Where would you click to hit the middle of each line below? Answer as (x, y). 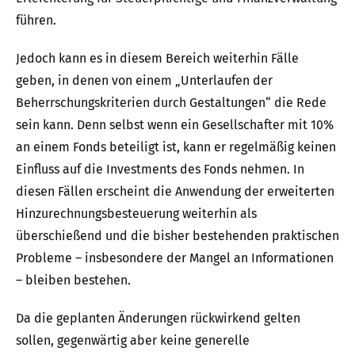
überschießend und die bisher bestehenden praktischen (177, 236)
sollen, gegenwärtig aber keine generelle (133, 341)
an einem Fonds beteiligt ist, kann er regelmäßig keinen (176, 147)
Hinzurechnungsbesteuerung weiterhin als (136, 214)
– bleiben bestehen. (73, 281)
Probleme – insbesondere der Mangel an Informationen (175, 258)
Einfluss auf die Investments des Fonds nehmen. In (160, 170)
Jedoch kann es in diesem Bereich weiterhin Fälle (157, 59)
